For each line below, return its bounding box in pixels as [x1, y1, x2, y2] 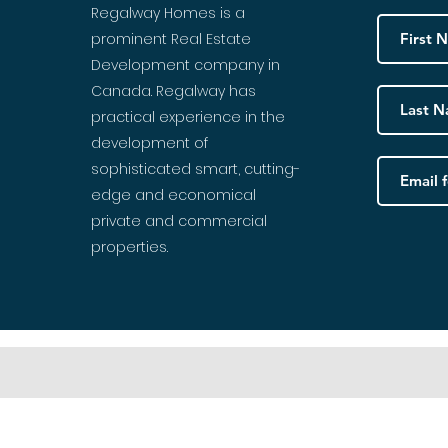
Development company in [90, 54, 280, 75]
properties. [90, 236, 168, 257]
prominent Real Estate [90, 28, 251, 49]
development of [90, 132, 208, 153]
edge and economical [90, 184, 256, 205]
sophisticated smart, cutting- [90, 158, 300, 179]
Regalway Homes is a [90, 2, 245, 23]
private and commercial [90, 210, 267, 231]
